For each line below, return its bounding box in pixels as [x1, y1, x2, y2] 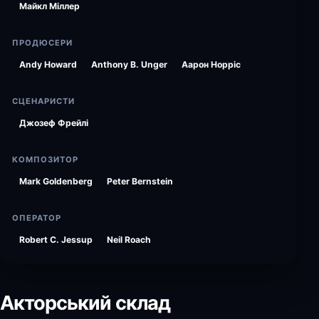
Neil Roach [107, 234, 151, 245]
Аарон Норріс [182, 59, 241, 70]
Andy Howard [19, 59, 77, 70]
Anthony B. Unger [91, 59, 167, 70]
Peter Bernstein [107, 176, 173, 187]
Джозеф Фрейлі [19, 117, 88, 128]
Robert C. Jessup [19, 234, 93, 245]
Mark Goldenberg [19, 176, 93, 187]
